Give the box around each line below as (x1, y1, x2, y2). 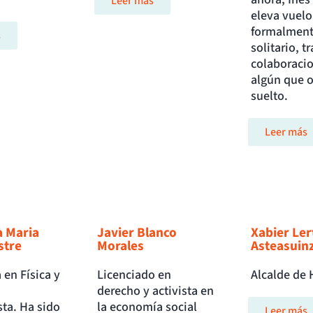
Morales (97, 236, 145, 256)
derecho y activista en (97, 282, 214, 300)
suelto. (250, 87, 288, 105)
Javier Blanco (97, 223, 177, 243)
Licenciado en (97, 266, 172, 284)
